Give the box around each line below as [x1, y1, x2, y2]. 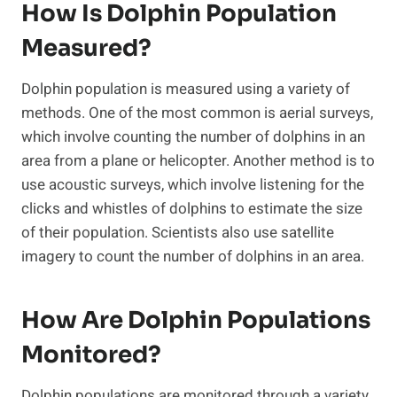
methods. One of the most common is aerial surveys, [21, 102, 373, 125]
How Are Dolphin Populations [21, 306, 370, 336]
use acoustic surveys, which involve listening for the [21, 174, 364, 197]
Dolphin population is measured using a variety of [21, 78, 350, 101]
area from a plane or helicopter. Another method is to [21, 150, 375, 173]
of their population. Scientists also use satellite [21, 222, 334, 245]
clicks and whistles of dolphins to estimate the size [21, 198, 362, 221]
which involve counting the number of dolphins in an [21, 126, 365, 149]
